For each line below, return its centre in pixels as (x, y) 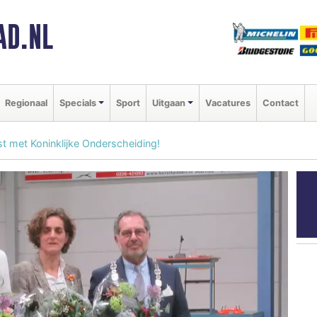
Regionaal (26, 103)
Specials (78, 103)
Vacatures (227, 103)
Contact (280, 103)
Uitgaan (168, 103)
